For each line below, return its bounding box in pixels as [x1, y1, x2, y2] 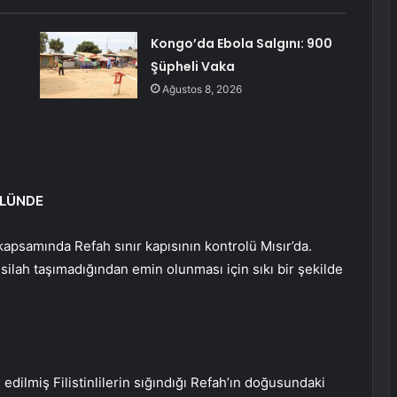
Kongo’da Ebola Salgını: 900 [150, 35, 332, 53]
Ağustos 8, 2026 [161, 82, 242, 97]
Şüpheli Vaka [150, 58, 235, 76]
